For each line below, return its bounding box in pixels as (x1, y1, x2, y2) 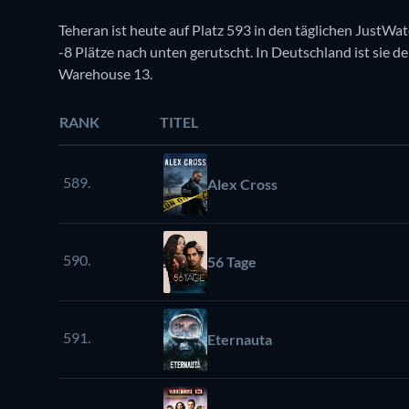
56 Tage (207, 252, 257, 270)
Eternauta (207, 330, 272, 348)
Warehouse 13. (58, 64, 152, 82)
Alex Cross (207, 174, 278, 193)
